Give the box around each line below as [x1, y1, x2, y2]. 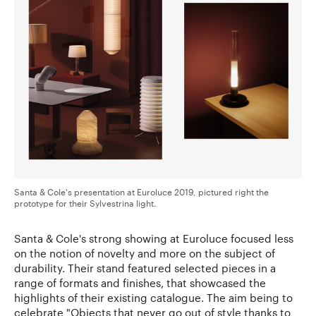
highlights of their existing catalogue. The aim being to [14, 291, 293, 305]
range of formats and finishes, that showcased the [14, 276, 266, 290]
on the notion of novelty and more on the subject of [14, 247, 275, 260]
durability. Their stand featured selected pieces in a [14, 262, 276, 275]
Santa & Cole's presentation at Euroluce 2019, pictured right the [14, 187, 269, 197]
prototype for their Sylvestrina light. [14, 198, 157, 209]
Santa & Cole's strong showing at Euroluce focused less [14, 232, 293, 245]
